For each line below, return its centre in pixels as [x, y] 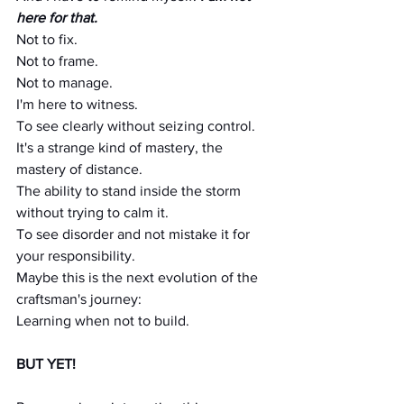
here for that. [57, 18]
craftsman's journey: [79, 299]
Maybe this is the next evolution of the [139, 277]
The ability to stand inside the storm [130, 191]
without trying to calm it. [92, 212]
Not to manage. [64, 83]
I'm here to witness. [77, 104]
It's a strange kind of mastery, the [121, 147]
